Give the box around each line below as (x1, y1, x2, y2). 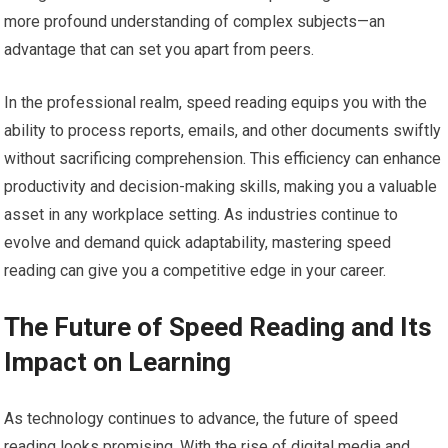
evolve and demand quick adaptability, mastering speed (4, 232, 392, 252)
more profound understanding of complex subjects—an (4, 11, 386, 31)
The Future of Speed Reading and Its (4, 311, 433, 342)
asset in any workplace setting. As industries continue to (4, 204, 399, 224)
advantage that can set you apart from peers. (4, 39, 315, 59)
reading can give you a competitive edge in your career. (4, 260, 387, 280)
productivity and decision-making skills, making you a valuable (4, 176, 438, 196)
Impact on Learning (4, 346, 232, 377)
